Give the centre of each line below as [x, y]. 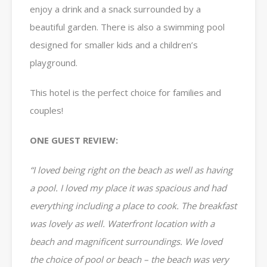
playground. [54, 63]
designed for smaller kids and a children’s [114, 45]
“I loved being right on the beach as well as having [131, 170]
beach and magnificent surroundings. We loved [126, 242]
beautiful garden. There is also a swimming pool [127, 27]
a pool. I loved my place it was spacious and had [128, 188]
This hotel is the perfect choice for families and [125, 93]
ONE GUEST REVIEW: [74, 140]
